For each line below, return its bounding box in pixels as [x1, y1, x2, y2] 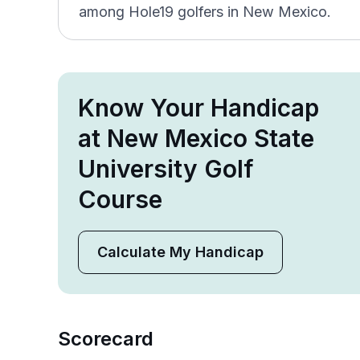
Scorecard [58, 327, 153, 350]
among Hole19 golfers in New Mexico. [79, 3, 331, 20]
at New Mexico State [78, 124, 314, 153]
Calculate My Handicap [97, 243, 264, 260]
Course [78, 185, 162, 214]
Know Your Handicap [78, 93, 319, 122]
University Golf [78, 154, 254, 183]
